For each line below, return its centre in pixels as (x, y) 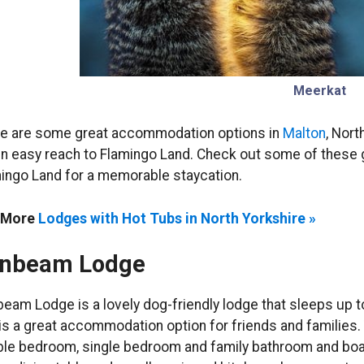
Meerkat (319, 91)
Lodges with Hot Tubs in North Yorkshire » (178, 218)
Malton (305, 134)
